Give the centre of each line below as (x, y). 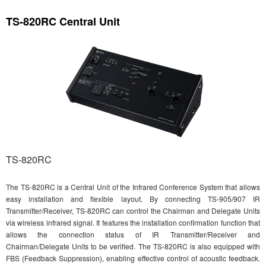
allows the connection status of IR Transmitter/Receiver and (133, 234)
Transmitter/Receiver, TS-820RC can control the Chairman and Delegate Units (133, 210)
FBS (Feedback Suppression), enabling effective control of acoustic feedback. (133, 258)
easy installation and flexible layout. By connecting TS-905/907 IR (133, 198)
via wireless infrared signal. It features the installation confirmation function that (133, 222)
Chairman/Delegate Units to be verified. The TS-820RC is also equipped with (133, 246)
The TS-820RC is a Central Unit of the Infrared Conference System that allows (133, 186)
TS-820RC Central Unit (63, 22)
